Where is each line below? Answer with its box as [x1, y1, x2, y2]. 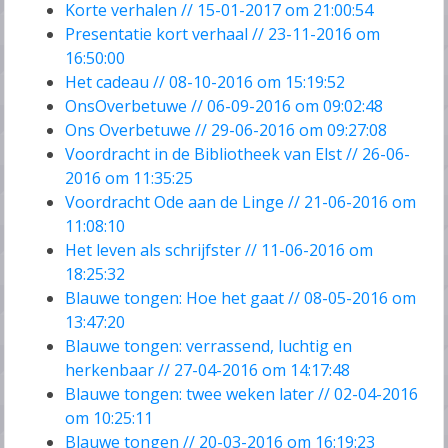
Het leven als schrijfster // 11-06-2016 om [65, 239, 374, 262]
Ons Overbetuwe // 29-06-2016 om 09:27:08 [65, 119, 388, 142]
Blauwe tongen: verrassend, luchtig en [65, 335, 353, 358]
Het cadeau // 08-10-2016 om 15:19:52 [65, 71, 346, 94]
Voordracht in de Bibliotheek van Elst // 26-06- [65, 143, 411, 166]
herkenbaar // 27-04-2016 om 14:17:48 [65, 359, 351, 382]
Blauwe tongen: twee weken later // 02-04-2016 [65, 383, 419, 406]
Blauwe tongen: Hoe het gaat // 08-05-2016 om [65, 287, 417, 310]
